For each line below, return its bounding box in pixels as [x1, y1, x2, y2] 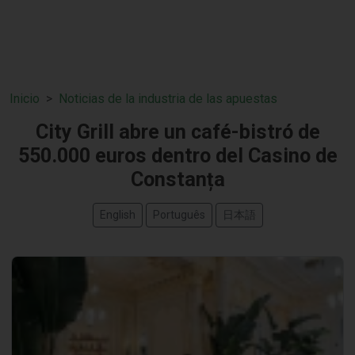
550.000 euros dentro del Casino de [17, 144, 338, 167]
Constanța [130, 168, 225, 191]
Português [152, 208, 205, 221]
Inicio [10, 91, 40, 106]
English [99, 208, 136, 221]
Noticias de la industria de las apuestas [59, 91, 277, 106]
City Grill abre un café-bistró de [35, 120, 320, 143]
